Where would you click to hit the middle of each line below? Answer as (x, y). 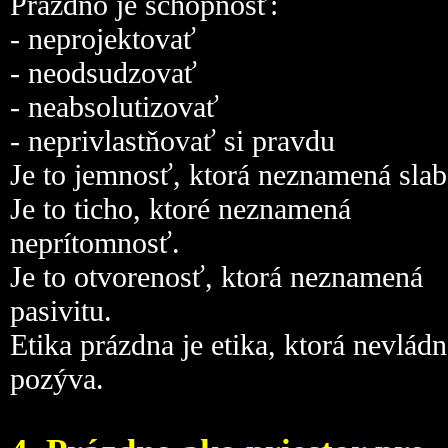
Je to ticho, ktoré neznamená (180, 208)
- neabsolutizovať (114, 106)
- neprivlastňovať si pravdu (172, 140)
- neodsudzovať (103, 72)
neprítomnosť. (95, 242)
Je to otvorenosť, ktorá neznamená (216, 276)
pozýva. (57, 378)
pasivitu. (61, 310)
